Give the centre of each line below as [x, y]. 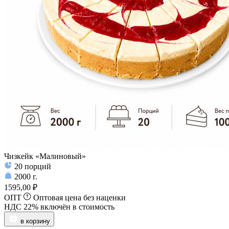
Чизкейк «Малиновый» [45, 156]
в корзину [35, 221]
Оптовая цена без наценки [79, 198]
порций [38, 167]
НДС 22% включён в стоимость [59, 207]
